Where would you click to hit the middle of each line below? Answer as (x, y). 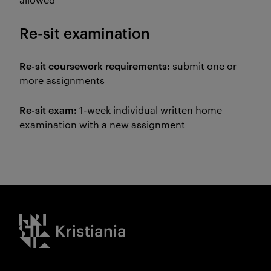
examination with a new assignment (102, 124)
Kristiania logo (52, 221)
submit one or (203, 66)
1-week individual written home (149, 110)
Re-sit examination (85, 33)
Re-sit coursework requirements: (95, 65)
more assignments (64, 80)
